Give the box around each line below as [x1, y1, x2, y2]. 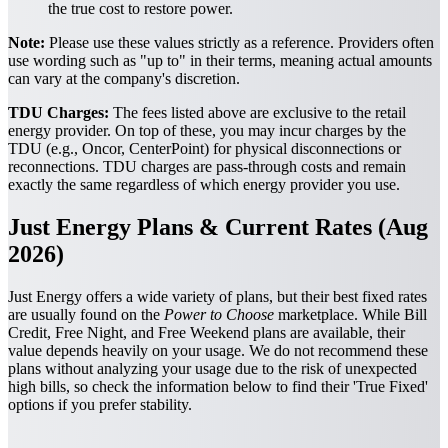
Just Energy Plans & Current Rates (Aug [8, 214, 428, 241]
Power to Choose [164, 305, 274, 323]
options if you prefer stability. [8, 395, 192, 413]
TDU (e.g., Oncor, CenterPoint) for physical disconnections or [8, 140, 401, 158]
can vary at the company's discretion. [8, 70, 240, 88]
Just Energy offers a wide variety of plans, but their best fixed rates [8, 287, 427, 305]
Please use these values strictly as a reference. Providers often [45, 34, 434, 52]
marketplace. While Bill [274, 305, 427, 323]
